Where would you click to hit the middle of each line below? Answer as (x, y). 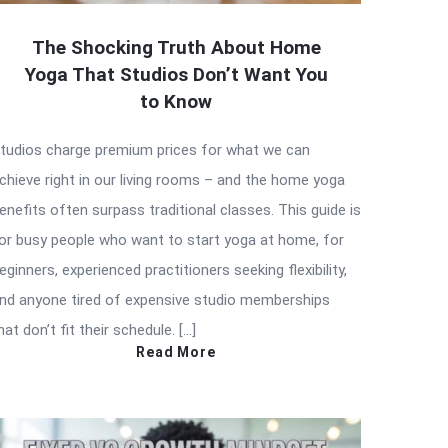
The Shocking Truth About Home (176, 47)
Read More (176, 351)
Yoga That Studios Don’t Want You (176, 74)
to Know (176, 101)
